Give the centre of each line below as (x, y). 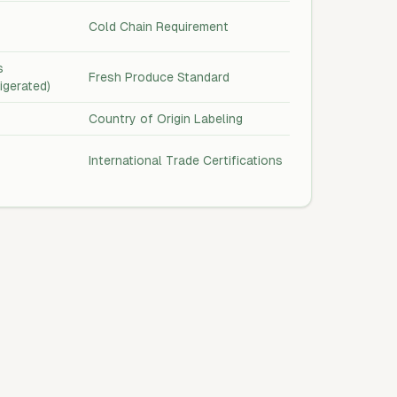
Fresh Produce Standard (159, 77)
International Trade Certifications (186, 160)
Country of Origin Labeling (166, 119)
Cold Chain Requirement (159, 27)
